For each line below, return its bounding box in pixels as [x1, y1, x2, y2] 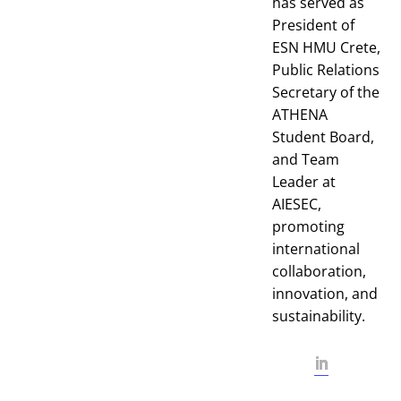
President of [272, 15, 354, 35]
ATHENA [272, 105, 328, 124]
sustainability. [272, 306, 365, 326]
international [272, 239, 360, 259]
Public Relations [272, 60, 380, 80]
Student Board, [272, 127, 374, 147]
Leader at [272, 172, 336, 192]
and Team [272, 149, 339, 169]
